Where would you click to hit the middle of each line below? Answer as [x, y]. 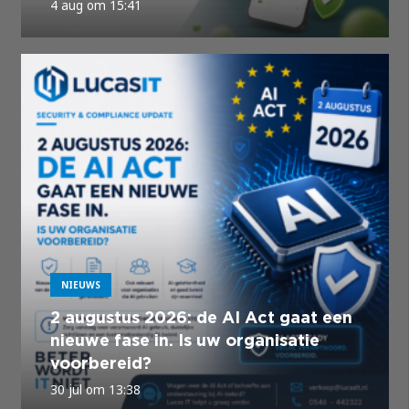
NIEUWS [80, 284]
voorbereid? [100, 363]
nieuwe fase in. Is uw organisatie [184, 341]
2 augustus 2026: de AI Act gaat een [201, 318]
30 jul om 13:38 [95, 389]
